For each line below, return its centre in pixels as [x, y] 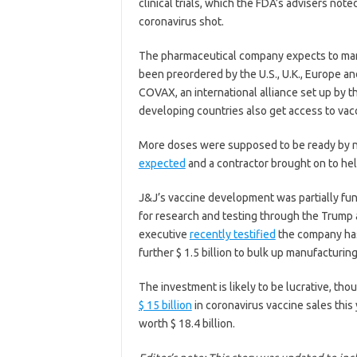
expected [162, 164]
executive [164, 235]
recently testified [232, 235]
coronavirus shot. [181, 22]
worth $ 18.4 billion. [186, 324]
